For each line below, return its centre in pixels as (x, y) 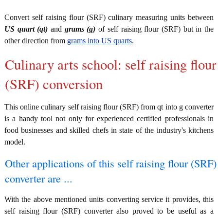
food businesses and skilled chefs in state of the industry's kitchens (109, 130)
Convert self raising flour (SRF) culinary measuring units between (109, 17)
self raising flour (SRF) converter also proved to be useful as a (109, 211)
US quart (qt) (26, 29)
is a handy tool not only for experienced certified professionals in (109, 118)
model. (15, 142)
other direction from (36, 40)
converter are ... (39, 178)
